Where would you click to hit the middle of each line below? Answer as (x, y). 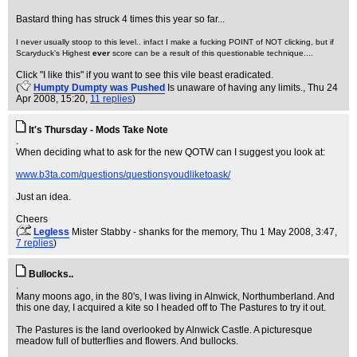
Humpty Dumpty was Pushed (99, 88)
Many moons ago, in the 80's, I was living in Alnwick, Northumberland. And (175, 296)
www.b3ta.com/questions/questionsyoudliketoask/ (123, 175)
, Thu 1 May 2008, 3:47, (286, 232)
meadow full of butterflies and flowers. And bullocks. (127, 341)
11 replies (111, 99)
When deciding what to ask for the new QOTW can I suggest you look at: (171, 152)
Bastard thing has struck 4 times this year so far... (120, 19)
